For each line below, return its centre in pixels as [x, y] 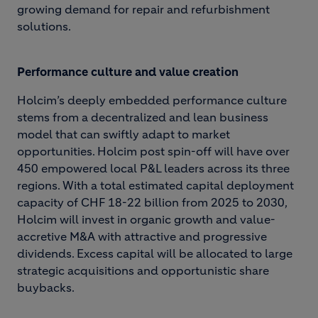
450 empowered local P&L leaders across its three [153, 168]
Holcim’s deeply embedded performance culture [152, 100]
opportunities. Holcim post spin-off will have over [153, 151]
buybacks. [46, 287]
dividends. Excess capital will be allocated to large [155, 253]
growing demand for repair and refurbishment [143, 9]
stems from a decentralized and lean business [143, 117]
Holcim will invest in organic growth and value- [146, 219]
